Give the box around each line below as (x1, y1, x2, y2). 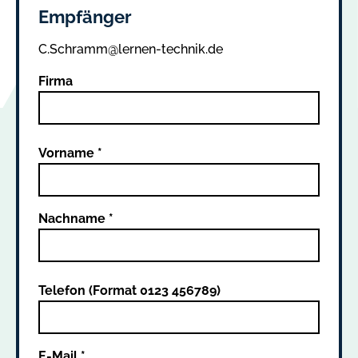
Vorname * (38, 145, 102, 161)
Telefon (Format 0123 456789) (38, 282, 221, 298)
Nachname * (38, 210, 113, 226)
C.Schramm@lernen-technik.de (38, 41, 223, 57)
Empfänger (38, 6, 132, 27)
